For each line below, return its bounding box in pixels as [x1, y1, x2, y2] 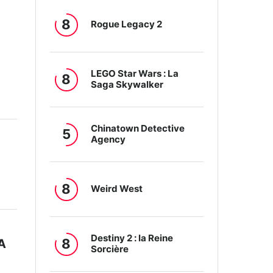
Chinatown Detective [91, 124, 185, 133]
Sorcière [91, 244, 129, 254]
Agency [91, 135, 126, 144]
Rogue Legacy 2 [91, 19, 163, 29]
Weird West [91, 184, 143, 194]
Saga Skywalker [91, 80, 164, 90]
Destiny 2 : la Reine [91, 233, 174, 243]
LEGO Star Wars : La [91, 69, 179, 79]
